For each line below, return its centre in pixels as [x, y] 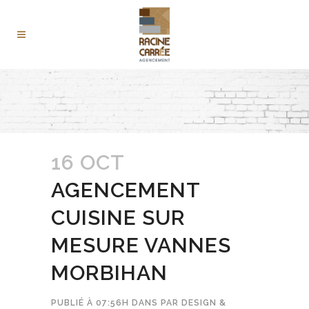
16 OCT [88, 163]
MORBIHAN [109, 273]
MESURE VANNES [141, 246]
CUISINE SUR [118, 218]
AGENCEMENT [126, 190]
